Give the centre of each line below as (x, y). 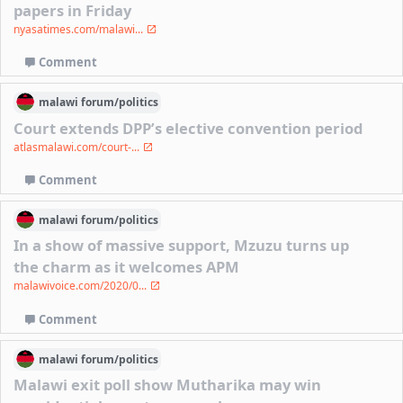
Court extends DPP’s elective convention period (188, 128)
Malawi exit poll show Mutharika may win (168, 385)
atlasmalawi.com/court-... (78, 147)
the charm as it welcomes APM (127, 267)
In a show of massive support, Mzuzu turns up (182, 246)
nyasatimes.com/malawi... (80, 29)
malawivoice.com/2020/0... (82, 286)
